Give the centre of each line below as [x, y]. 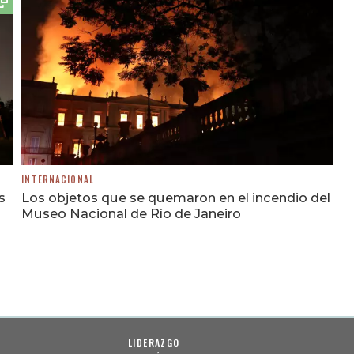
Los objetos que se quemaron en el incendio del [176, 198]
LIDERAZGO [154, 343]
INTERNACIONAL [58, 180]
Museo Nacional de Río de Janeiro [132, 214]
